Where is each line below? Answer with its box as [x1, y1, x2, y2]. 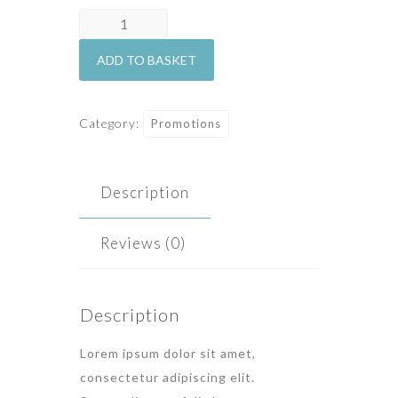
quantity [78, 35, 139, 52]
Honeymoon [78, 11, 162, 28]
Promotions [151, 115, 221, 131]
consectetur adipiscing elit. [80, 369, 255, 385]
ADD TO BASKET [97, 52, 196, 68]
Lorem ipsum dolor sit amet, [80, 345, 256, 361]
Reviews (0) [100, 233, 186, 252]
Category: [79, 115, 143, 131]
